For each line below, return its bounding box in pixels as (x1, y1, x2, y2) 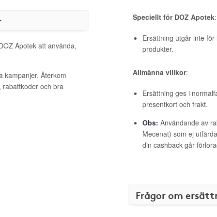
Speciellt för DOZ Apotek (133, 12, 215, 22)
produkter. (142, 44, 173, 54)
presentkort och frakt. (142, 99, 208, 109)
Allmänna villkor (133, 67, 186, 77)
